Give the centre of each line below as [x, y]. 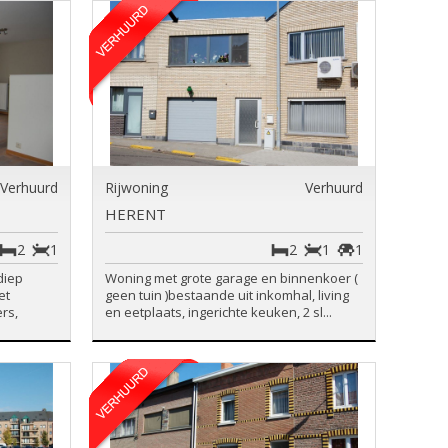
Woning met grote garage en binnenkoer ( [231, 278]
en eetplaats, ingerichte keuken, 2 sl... [218, 312]
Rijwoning [136, 187]
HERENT [135, 214]
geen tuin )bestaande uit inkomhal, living [226, 295]
